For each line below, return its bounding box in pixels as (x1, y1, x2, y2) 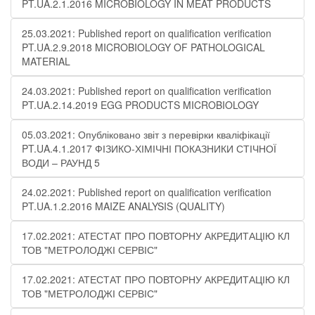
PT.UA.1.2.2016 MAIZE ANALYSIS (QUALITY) (22, 199, 225, 213)
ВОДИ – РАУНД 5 (22, 155, 100, 169)
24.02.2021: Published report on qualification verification (22, 185, 271, 199)
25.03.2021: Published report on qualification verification (22, 26, 271, 40)
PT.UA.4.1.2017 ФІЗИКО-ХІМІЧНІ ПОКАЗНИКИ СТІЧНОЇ (22, 141, 276, 155)
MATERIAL (22, 54, 70, 68)
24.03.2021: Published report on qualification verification (22, 84, 271, 98)
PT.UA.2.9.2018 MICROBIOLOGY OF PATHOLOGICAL (22, 40, 265, 54)
